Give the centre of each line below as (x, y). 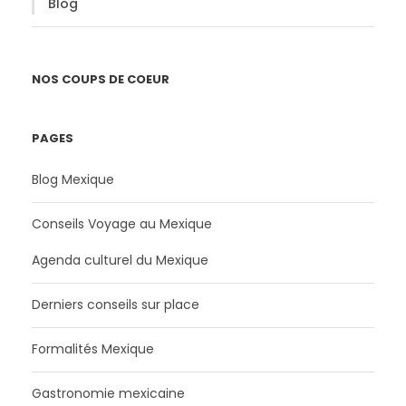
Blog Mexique (73, 179)
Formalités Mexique (93, 348)
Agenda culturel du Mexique (120, 260)
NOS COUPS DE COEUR (101, 79)
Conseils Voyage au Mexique (122, 223)
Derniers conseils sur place (116, 304)
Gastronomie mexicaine (108, 393)
